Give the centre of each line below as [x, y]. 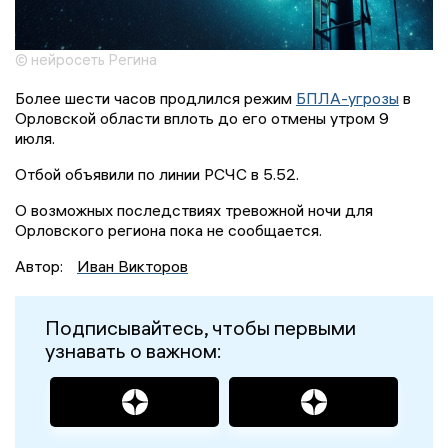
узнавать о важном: [133, 351]
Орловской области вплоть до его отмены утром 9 [202, 118]
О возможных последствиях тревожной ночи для [194, 210]
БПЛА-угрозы [347, 98]
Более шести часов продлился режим [155, 98]
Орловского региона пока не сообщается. [170, 230]
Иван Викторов [132, 266]
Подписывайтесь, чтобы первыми [200, 328]
